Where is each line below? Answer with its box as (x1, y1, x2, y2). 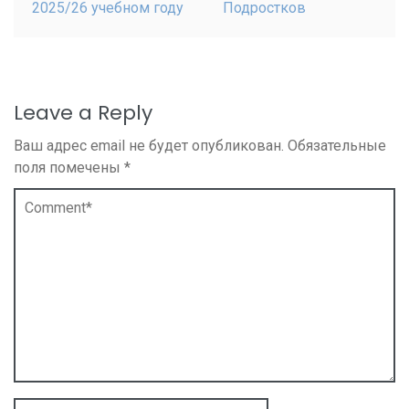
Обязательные (288, 136, 386, 154)
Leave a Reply (14, 98, 152, 127)
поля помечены (14, 158, 124, 176)
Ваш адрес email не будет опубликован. (14, 136, 284, 154)
